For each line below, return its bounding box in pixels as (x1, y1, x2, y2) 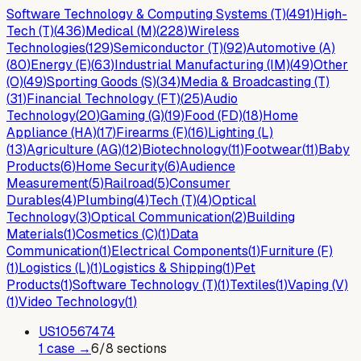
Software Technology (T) (73, 276, 218, 293)
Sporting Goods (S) (47, 73, 156, 90)
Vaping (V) (288, 276, 348, 293)
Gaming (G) (100, 106, 164, 124)
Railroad (104, 174, 154, 192)
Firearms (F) (116, 123, 188, 141)
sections (114, 339, 167, 357)
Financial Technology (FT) (27, 89, 180, 107)
